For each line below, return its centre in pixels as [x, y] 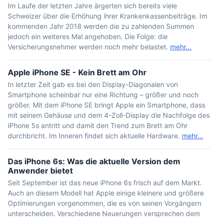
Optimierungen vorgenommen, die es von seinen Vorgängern [105, 203]
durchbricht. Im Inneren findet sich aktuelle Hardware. [95, 136]
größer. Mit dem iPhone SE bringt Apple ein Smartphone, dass [107, 105]
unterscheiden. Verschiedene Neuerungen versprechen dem [104, 213]
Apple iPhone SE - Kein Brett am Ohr [77, 72]
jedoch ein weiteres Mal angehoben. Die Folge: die [88, 36]
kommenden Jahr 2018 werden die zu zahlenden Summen [101, 26]
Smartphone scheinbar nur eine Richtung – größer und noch [103, 95]
